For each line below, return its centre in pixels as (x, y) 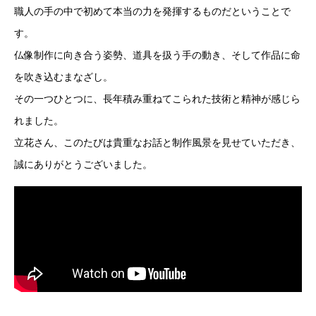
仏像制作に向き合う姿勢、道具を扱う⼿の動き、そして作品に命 (157, 55)
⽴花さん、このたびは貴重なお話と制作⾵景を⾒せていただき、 (157, 142)
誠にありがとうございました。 (83, 164)
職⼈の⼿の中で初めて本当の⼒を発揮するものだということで (152, 11)
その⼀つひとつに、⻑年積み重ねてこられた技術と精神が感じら (157, 99)
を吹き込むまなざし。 (63, 77)
